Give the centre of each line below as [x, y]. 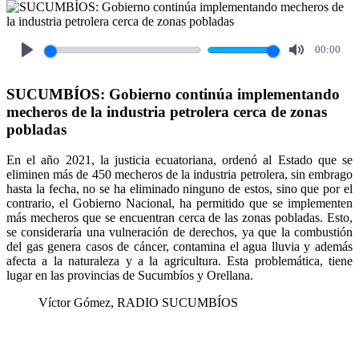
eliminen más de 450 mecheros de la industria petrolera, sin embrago [179, 175]
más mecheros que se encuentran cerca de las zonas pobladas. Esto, [179, 218]
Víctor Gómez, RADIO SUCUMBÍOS [140, 303]
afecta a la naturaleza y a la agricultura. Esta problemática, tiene [179, 261]
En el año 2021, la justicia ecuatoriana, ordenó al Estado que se [179, 160]
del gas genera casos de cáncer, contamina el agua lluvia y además [179, 247]
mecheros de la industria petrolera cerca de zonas [167, 111]
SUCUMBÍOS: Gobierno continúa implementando [173, 94]
